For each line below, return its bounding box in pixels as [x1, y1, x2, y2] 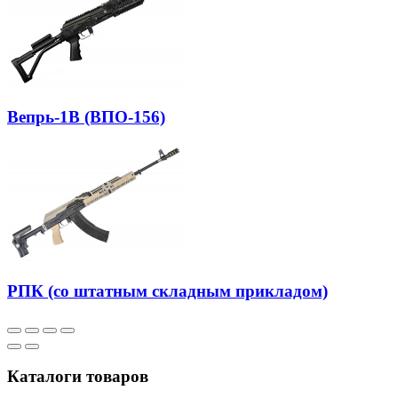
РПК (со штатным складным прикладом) [7, 282, 328, 301]
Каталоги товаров [7, 366, 148, 386]
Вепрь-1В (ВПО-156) [7, 107, 165, 126]
